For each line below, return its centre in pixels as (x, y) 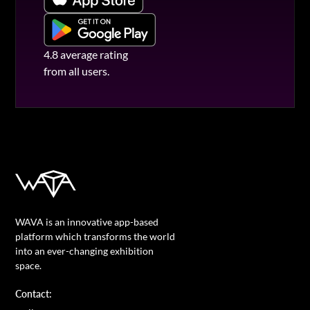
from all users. (77, 71)
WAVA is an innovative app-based (87, 222)
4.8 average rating (86, 54)
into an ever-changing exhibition (85, 251)
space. (29, 266)
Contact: (34, 294)
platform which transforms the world (95, 237)
